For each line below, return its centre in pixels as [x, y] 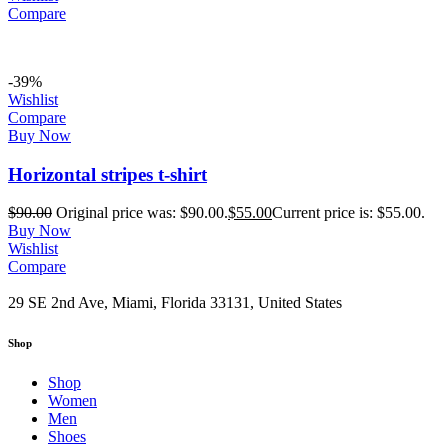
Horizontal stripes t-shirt [107, 174]
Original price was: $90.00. [142, 213]
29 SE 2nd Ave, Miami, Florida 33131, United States [175, 303]
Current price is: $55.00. [348, 213]
